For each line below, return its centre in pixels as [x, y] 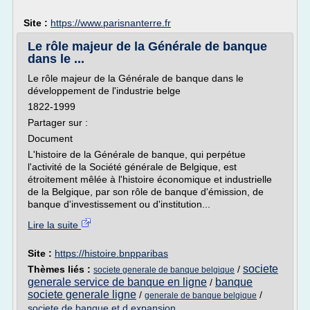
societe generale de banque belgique [164, 270]
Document [50, 138]
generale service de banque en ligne [117, 282]
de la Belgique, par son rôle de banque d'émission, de [146, 192]
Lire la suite [54, 225]
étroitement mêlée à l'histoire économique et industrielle [150, 179]
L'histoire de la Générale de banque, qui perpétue [137, 154]
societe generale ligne [82, 294]
